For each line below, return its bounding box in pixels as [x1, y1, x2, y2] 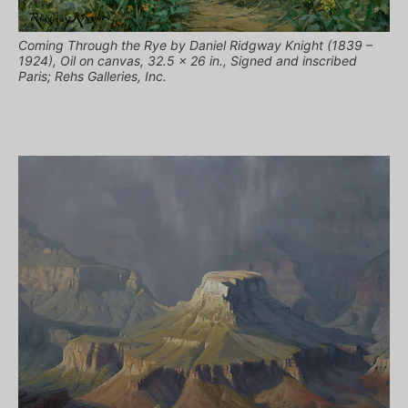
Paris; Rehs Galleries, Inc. [18, 67, 167, 84]
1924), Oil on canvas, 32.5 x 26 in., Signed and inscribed [18, 52, 357, 68]
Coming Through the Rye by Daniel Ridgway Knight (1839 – [18, 36, 372, 53]
